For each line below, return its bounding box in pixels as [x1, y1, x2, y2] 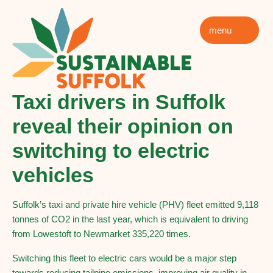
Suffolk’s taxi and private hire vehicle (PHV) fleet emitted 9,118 [12, 199, 258, 210]
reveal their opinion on [12, 115, 233, 138]
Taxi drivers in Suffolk [12, 90, 225, 113]
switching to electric [12, 139, 210, 162]
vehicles [12, 163, 94, 186]
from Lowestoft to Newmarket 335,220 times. [12, 229, 191, 239]
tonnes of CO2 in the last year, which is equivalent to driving [12, 214, 248, 224]
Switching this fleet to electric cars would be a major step [12, 253, 236, 263]
